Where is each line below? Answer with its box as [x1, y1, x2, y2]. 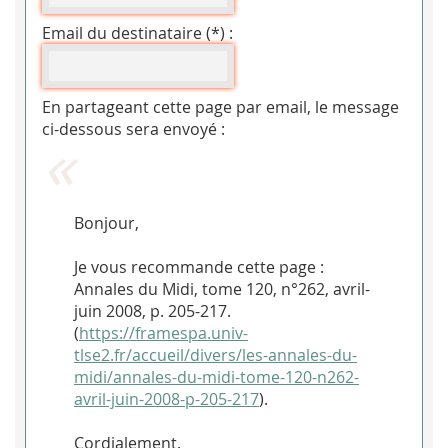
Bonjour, [74, 211, 139, 234]
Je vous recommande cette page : [74, 255, 324, 278]
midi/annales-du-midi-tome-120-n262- [74, 365, 359, 388]
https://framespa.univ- [79, 321, 248, 344]
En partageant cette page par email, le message [42, 95, 399, 118]
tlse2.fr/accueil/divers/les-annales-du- [74, 343, 357, 366]
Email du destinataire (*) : [42, 21, 233, 44]
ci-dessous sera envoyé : [42, 117, 225, 140]
